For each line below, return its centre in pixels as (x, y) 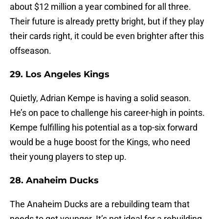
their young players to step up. (68, 157)
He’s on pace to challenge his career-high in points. (107, 113)
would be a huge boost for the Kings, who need (100, 142)
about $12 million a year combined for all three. (100, 7)
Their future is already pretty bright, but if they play (107, 22)
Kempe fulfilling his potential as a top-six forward (104, 128)
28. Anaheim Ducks (54, 181)
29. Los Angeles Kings (60, 75)
